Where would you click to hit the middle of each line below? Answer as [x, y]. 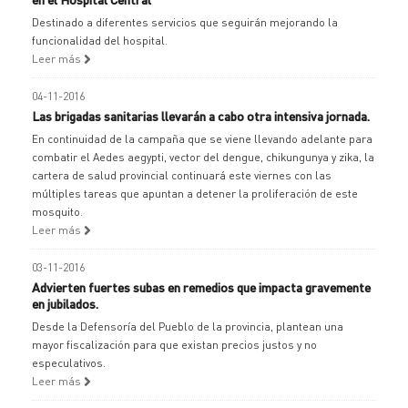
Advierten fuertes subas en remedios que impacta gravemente [201, 287]
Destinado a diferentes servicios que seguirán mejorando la [185, 22]
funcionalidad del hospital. [100, 41]
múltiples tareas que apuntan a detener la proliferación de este [195, 194]
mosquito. [57, 212]
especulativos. [69, 363]
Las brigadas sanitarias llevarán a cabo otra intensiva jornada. [201, 116]
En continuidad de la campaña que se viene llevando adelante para [202, 139]
